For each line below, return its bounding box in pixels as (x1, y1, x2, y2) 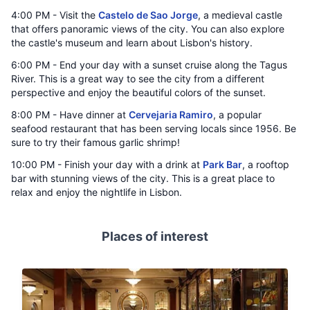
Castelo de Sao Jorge (98, 9, 198, 21)
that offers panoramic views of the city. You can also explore (11, 23, 284, 35)
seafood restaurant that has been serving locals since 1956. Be (11, 122, 296, 134)
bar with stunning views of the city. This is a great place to (11, 172, 275, 184)
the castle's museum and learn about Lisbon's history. (11, 37, 253, 48)
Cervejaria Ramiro (129, 109, 213, 120)
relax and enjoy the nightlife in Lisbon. (11, 186, 182, 198)
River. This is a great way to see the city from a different (11, 73, 264, 84)
